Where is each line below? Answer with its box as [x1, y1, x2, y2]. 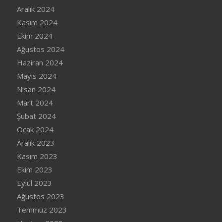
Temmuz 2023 [16, 204, 67, 215]
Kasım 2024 [16, 17, 57, 27]
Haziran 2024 [16, 57, 63, 67]
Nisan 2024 [16, 84, 55, 94]
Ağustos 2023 [16, 191, 64, 201]
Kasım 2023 [16, 151, 57, 161]
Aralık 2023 [16, 137, 55, 148]
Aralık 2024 [16, 3, 55, 14]
